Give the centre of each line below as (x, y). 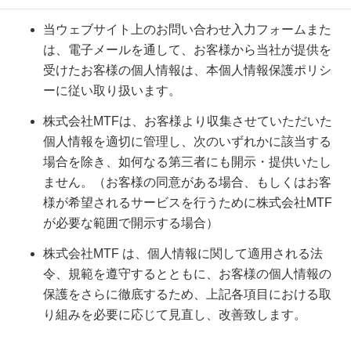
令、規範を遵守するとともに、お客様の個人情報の (187, 273)
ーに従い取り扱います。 (112, 90)
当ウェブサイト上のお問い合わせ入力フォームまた (187, 29)
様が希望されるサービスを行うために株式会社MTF (188, 202)
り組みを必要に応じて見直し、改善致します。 (175, 314)
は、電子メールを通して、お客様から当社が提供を (187, 50)
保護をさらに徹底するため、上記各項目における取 (187, 294)
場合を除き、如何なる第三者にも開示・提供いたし (187, 161)
